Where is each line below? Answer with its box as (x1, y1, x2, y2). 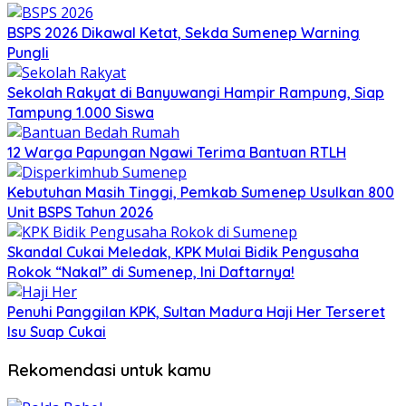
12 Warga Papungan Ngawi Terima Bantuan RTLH (7, 143, 346, 162)
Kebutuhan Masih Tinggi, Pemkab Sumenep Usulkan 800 (7, 183, 394, 202)
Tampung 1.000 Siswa (7, 103, 154, 122)
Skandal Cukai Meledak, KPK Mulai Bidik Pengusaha (7, 243, 359, 262)
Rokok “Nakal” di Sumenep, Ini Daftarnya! (7, 263, 295, 282)
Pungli (7, 43, 49, 63)
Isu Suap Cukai (7, 323, 106, 342)
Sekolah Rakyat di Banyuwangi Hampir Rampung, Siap (7, 83, 384, 102)
